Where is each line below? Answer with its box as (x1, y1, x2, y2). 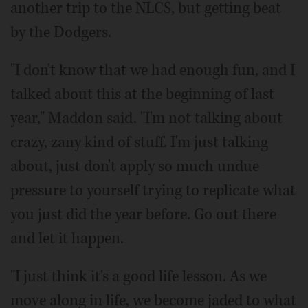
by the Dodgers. (10, 22, 111, 43)
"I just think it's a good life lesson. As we (10, 266, 267, 287)
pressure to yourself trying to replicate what (10, 180, 296, 201)
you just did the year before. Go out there (10, 204, 276, 225)
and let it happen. (10, 228, 124, 249)
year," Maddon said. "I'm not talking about (10, 108, 283, 129)
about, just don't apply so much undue (10, 156, 259, 177)
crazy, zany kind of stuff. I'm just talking (10, 132, 268, 153)
